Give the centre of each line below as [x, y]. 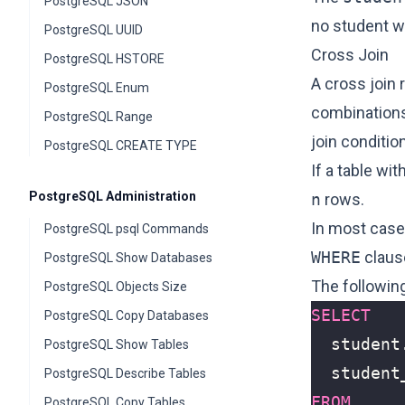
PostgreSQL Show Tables [117, 344]
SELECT [341, 315]
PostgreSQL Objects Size [116, 287]
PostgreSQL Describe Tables [125, 373]
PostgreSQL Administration [113, 196]
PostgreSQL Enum [97, 88]
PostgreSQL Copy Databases [127, 316]
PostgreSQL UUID [94, 30]
